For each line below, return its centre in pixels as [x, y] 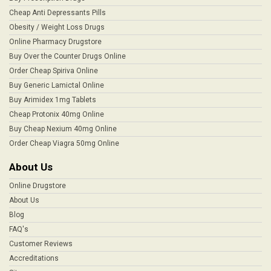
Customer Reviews [41, 244]
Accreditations [34, 258]
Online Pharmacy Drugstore [55, 42]
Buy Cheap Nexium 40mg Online [63, 129]
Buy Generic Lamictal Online [57, 85]
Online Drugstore [38, 186]
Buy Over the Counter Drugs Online [67, 56]
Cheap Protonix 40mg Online [57, 114]
